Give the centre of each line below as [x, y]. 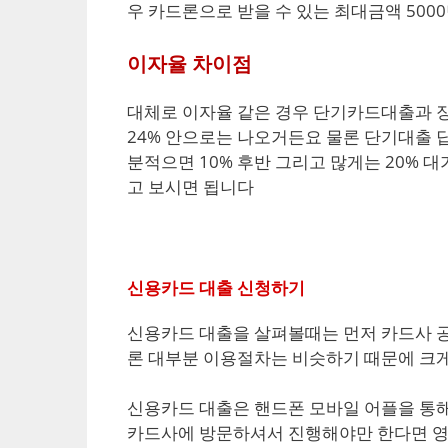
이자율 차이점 [189, 63]
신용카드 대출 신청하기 [216, 287]
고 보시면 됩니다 [190, 186]
